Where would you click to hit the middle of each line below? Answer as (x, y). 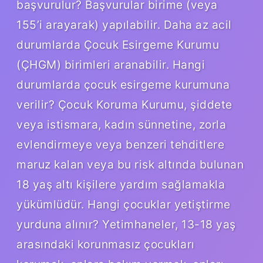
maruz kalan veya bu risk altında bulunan (130, 164)
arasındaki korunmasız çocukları (106, 244)
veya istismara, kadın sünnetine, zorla (121, 124)
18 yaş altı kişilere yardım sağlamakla (121, 184)
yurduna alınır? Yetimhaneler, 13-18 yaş (126, 224)
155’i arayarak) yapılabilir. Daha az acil (124, 24)
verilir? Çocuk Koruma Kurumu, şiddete (124, 104)
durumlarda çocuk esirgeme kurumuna (123, 84)
